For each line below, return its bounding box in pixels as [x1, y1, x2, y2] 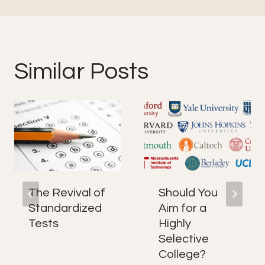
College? [159, 248, 206, 260]
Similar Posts [14, 59, 148, 83]
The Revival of [28, 187, 105, 199]
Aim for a [159, 202, 206, 214]
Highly [159, 218, 191, 230]
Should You [159, 187, 218, 199]
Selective [159, 233, 209, 245]
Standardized [28, 202, 102, 214]
